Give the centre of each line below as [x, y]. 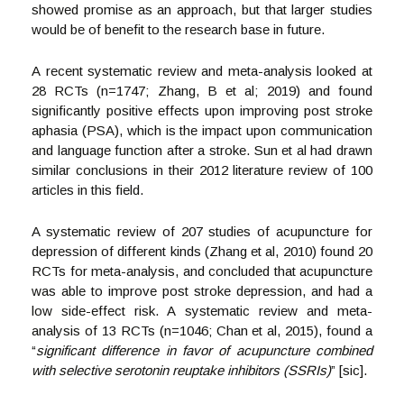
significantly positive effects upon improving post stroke [202, 110]
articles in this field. [95, 190]
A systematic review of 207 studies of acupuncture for [202, 231]
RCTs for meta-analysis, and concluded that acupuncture [202, 271]
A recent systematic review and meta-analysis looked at [202, 71]
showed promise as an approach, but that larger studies [202, 9]
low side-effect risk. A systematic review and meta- [202, 311]
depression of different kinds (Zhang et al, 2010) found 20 [202, 251]
